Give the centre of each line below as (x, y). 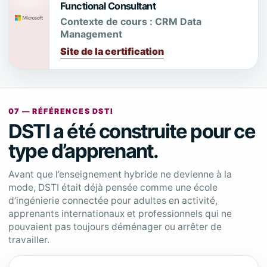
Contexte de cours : (106, 21)
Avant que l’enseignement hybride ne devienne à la (120, 174)
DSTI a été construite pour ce (132, 131)
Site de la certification (112, 51)
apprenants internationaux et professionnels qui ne (120, 214)
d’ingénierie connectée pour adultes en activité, (113, 201)
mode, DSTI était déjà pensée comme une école (113, 187)
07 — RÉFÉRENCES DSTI (61, 111)
